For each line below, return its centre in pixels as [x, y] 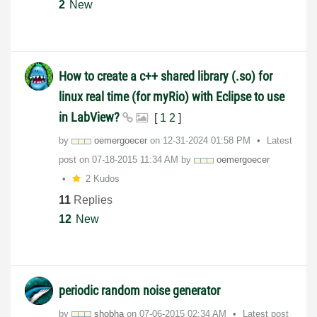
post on [75, 160]
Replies [92, 200]
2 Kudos [102, 179]
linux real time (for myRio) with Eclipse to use [172, 97]
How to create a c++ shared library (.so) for [166, 76]
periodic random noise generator [139, 290]
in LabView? [91, 117]
